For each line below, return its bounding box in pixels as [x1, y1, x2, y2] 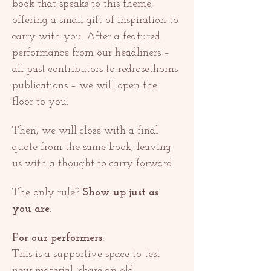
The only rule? [12, 187, 82, 199]
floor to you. [12, 96, 68, 108]
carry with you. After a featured [12, 31, 163, 43]
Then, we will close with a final [12, 125, 162, 137]
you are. [12, 203, 51, 215]
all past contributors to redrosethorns [12, 64, 181, 76]
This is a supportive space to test [12, 249, 163, 261]
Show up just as [82, 187, 162, 199]
